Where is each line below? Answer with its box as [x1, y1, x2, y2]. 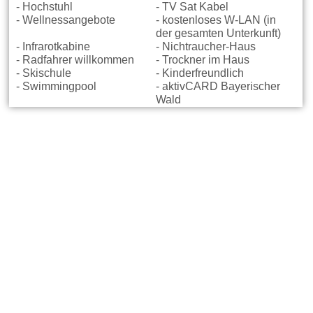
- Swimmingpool [16, 80, 97, 92]
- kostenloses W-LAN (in [155, 14, 276, 26]
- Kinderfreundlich [155, 67, 244, 79]
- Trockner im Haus [155, 54, 249, 66]
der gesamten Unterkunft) [155, 27, 281, 39]
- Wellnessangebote [16, 14, 116, 26]
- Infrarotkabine [16, 41, 91, 52]
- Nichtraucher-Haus [155, 41, 256, 52]
